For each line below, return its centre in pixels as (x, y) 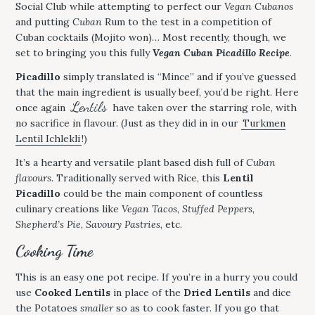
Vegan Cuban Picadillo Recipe (221, 53)
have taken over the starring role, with (203, 108)
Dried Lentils (217, 292)
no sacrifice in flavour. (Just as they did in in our (128, 123)
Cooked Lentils (72, 292)
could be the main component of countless (162, 194)
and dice (271, 292)
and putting (44, 22)
